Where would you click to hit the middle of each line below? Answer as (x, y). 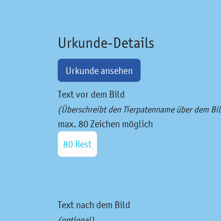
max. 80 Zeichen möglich (106, 124)
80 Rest (77, 144)
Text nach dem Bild (94, 205)
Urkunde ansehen (99, 70)
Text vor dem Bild (91, 94)
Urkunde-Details (106, 43)
